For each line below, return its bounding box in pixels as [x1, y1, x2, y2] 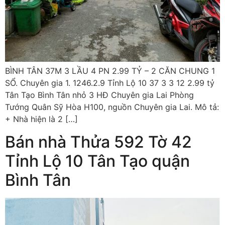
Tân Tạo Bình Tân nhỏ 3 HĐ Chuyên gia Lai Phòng [5, 90, 194, 100]
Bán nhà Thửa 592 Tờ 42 [5, 132, 192, 152]
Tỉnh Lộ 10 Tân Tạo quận [5, 151, 190, 171]
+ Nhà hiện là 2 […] [5, 114, 78, 125]
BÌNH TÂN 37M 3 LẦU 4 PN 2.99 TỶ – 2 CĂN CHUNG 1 [5, 66, 215, 76]
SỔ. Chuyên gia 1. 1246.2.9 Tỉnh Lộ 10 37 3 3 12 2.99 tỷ [5, 78, 214, 88]
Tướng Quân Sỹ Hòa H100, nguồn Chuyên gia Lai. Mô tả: [5, 102, 219, 113]
